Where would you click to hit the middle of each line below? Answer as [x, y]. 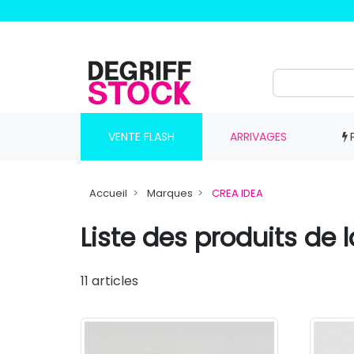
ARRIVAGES [258, 136]
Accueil [109, 193]
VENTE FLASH [141, 136]
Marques [169, 193]
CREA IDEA [237, 193]
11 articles [109, 281]
